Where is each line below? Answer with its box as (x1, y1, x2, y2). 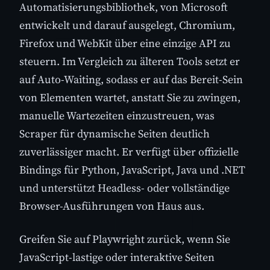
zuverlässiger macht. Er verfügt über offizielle (19, 143, 239, 159)
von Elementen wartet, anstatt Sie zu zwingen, (19, 89, 240, 105)
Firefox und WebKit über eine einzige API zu (19, 35, 231, 51)
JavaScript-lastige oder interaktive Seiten (19, 249, 215, 265)
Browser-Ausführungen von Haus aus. (19, 198, 204, 213)
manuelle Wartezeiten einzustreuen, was (19, 107, 215, 123)
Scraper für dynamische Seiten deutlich (19, 125, 210, 141)
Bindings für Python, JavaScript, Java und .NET (19, 162, 245, 177)
